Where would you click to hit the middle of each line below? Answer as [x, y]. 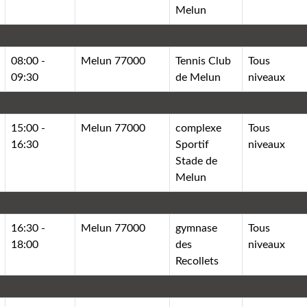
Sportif [193, 144]
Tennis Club [204, 61]
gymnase [197, 228]
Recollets [197, 261]
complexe [199, 128]
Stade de [197, 161]
